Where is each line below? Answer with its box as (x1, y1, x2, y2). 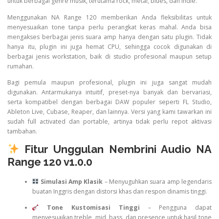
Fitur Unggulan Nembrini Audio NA (19, 142, 212, 155)
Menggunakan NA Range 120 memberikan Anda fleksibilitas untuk (7, 13, 212, 22)
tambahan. (7, 127, 37, 135)
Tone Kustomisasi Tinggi (47, 203, 140, 212)
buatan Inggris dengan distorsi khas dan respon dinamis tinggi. (32, 187, 207, 196)
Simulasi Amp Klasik (40, 177, 103, 186)
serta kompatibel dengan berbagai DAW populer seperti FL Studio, (7, 97, 212, 106)
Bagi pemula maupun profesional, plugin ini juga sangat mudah (7, 78, 212, 87)
